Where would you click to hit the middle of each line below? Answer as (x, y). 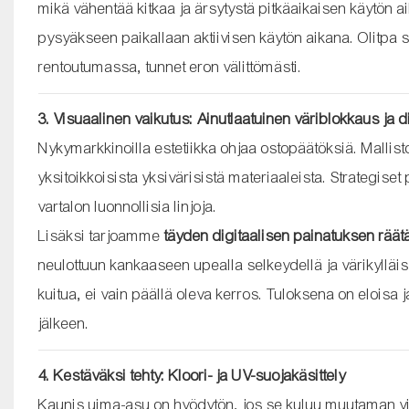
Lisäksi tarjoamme (101, 236)
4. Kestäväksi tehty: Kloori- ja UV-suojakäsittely (192, 375)
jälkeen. (63, 323)
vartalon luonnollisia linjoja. (127, 206)
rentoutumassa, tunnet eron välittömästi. (170, 67)
